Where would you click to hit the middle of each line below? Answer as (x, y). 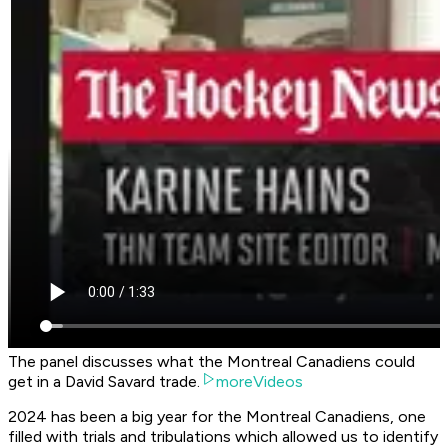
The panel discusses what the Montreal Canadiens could (211, 362)
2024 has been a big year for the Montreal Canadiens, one (217, 417)
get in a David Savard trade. (104, 382)
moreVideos (259, 382)
